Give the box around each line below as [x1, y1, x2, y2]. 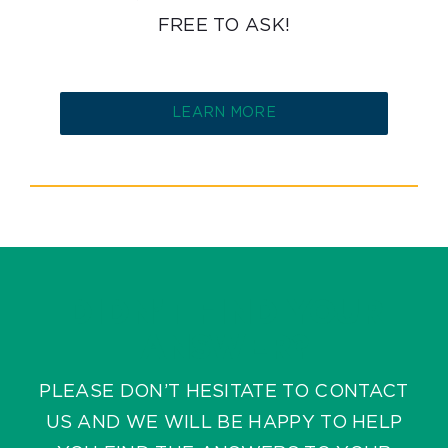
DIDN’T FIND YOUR [65, 297, 383, 330]
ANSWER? [140, 332, 308, 365]
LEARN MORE [171, 105, 277, 120]
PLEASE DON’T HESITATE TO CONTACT [39, 382, 409, 401]
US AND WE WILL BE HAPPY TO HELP [45, 413, 403, 432]
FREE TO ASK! [157, 16, 291, 35]
